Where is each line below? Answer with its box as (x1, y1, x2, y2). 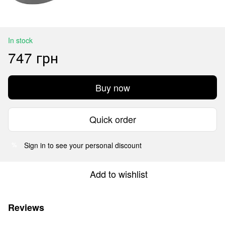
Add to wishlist (89, 167, 148, 180)
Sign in (24, 140, 46, 150)
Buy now (95, 80, 130, 94)
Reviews (8, 200, 44, 214)
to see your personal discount (46, 140, 142, 150)
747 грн (8, 47, 58, 67)
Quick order (89, 113, 136, 126)
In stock (8, 35, 33, 45)
